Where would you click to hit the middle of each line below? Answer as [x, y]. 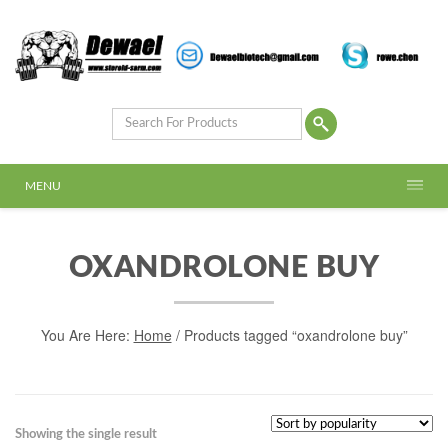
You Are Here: [87, 335]
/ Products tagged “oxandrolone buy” [289, 335]
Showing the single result [86, 434]
